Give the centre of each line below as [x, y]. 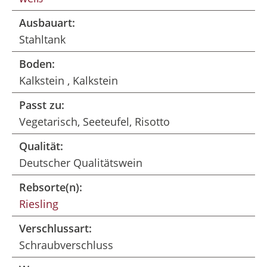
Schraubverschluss [66, 245]
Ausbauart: [47, 23]
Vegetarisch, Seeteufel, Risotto [94, 122]
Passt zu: [42, 105]
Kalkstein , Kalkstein [69, 80]
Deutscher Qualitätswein [81, 163]
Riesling [39, 204]
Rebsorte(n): [51, 187]
